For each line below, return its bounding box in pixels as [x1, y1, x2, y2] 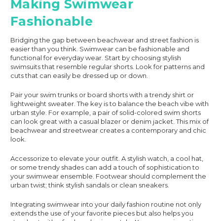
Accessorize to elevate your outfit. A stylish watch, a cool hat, [10, 154, 203, 162]
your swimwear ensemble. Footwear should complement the [10, 172, 206, 180]
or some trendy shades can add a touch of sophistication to [10, 163, 199, 171]
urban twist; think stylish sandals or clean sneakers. [10, 181, 169, 189]
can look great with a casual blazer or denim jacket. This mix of [10, 117, 209, 125]
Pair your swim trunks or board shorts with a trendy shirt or [10, 90, 194, 99]
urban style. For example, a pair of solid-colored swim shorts [10, 108, 201, 116]
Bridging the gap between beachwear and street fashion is [10, 36, 199, 44]
